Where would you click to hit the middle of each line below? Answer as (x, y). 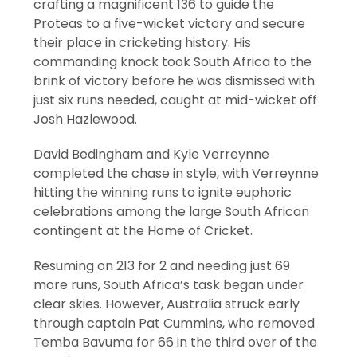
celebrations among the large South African (172, 211)
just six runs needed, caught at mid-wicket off (176, 100)
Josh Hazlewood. (86, 119)
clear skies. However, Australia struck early (167, 304)
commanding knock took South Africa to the (173, 61)
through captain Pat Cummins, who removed (175, 323)
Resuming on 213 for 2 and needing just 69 (162, 265)
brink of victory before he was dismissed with (175, 80)
